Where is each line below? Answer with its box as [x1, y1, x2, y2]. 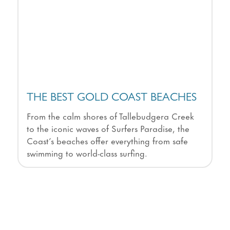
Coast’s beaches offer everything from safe [26, 133, 188, 147]
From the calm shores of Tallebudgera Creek [26, 109, 194, 123]
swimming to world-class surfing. [26, 146, 147, 160]
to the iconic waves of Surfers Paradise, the [26, 121, 189, 135]
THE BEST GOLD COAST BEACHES [26, 93, 197, 105]
